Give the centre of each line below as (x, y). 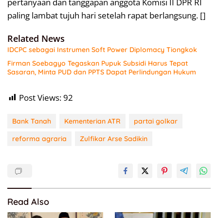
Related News (36, 38)
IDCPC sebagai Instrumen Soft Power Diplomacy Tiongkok (102, 49)
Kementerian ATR (92, 121)
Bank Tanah (32, 121)
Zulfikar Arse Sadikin (114, 138)
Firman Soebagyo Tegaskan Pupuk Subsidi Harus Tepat (98, 63)
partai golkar (156, 121)
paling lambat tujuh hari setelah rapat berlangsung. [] (107, 15)
